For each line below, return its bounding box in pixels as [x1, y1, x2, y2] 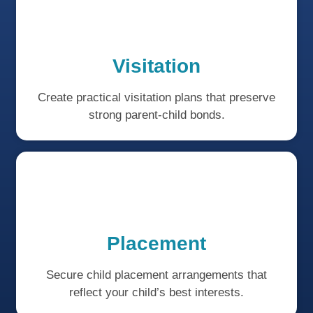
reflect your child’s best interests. [69, 285, 244, 299]
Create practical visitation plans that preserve [38, 90, 275, 104]
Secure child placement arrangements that [46, 268, 267, 282]
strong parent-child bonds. [88, 108, 225, 122]
